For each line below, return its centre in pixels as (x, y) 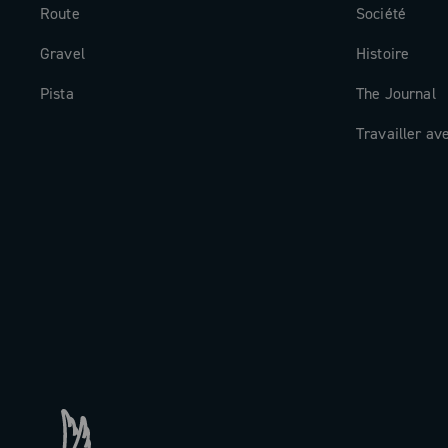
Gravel (62, 54)
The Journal (396, 94)
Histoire (383, 54)
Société (381, 14)
